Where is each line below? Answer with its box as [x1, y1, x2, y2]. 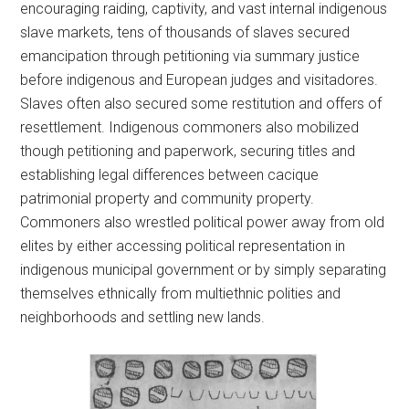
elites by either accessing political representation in [20, 237, 346, 255]
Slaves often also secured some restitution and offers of [20, 95, 383, 112]
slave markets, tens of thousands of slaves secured [20, 24, 351, 41]
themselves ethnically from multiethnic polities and [20, 285, 341, 302]
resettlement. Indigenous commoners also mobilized [20, 119, 360, 136]
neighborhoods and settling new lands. [20, 309, 269, 326]
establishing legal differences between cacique [20, 166, 320, 184]
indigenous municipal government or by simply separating [20, 261, 387, 278]
